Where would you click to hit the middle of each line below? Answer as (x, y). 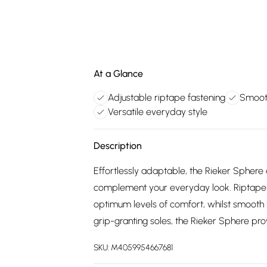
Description (118, 146)
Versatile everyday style (158, 112)
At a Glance (118, 74)
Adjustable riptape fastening (167, 97)
